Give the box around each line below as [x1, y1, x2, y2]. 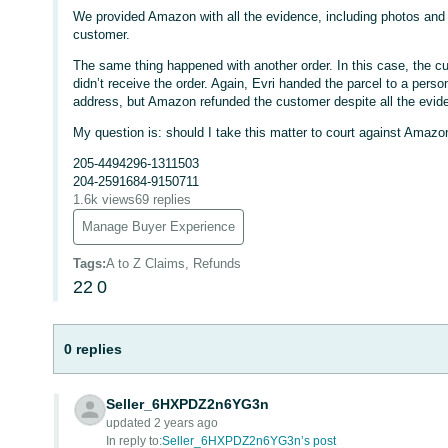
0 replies [64, 341, 123, 357]
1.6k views [73, 192, 136, 207]
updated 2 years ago [106, 416, 219, 430]
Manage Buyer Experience [82, 219, 236, 234]
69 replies [135, 192, 192, 207]
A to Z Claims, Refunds [106, 256, 242, 271]
